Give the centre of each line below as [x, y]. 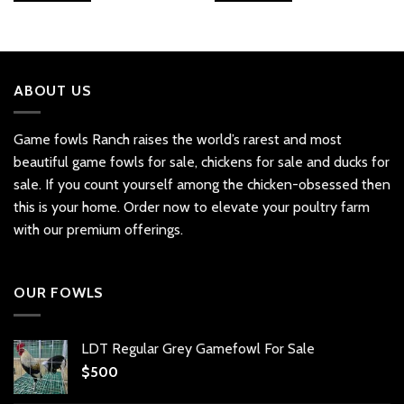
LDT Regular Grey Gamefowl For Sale [198, 348]
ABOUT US [53, 90]
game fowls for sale [133, 162]
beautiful [43, 162]
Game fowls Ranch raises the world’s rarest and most [178, 140]
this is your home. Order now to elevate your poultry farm [192, 207]
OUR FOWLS [59, 293]
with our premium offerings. [98, 230]
